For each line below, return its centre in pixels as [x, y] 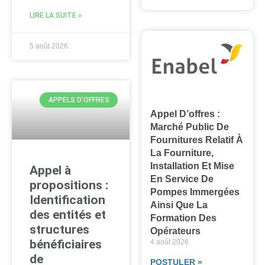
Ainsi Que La [179, 205]
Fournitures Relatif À [197, 140]
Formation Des [184, 218]
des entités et [68, 214]
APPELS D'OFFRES [79, 100]
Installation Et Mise [193, 166]
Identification [67, 200]
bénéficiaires [66, 244]
